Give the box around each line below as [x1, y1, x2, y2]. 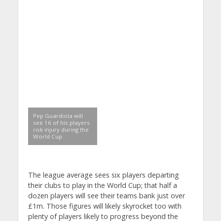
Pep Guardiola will [33, 112, 83, 120]
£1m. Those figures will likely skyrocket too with [28, 201, 182, 211]
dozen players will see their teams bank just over [28, 191, 185, 201]
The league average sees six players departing [28, 170, 179, 180]
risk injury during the [33, 126, 89, 134]
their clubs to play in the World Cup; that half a [28, 181, 177, 190]
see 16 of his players [33, 119, 90, 127]
